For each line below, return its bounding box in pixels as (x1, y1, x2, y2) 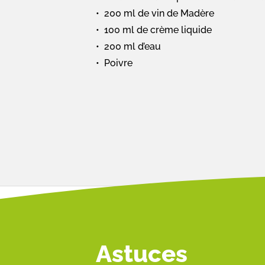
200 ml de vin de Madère (104, 8, 214, 19)
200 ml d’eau (104, 41, 161, 52)
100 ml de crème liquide (104, 24, 212, 35)
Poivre (104, 57, 132, 69)
